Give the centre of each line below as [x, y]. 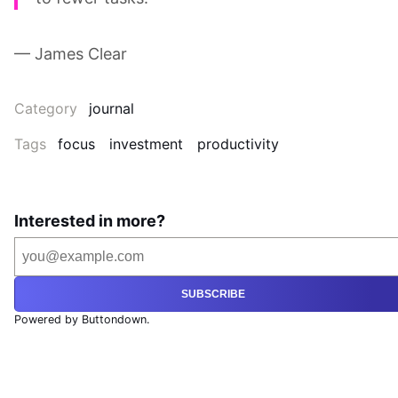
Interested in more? [90, 221]
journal [111, 109]
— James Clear [71, 54]
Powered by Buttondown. [82, 320]
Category [48, 109]
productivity [238, 144]
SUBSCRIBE [213, 295]
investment [146, 144]
